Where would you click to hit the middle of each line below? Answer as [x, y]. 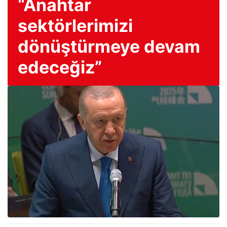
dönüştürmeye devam [109, 46]
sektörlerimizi [75, 26]
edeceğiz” [60, 67]
